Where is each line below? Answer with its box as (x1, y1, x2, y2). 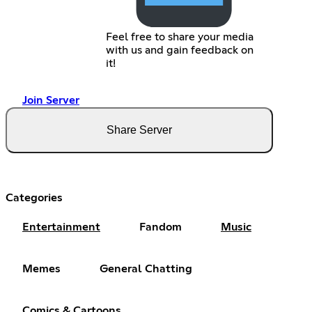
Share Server (107, 123, 172, 136)
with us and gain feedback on (105, 44, 253, 56)
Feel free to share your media (105, 31, 253, 42)
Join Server (22, 94, 79, 106)
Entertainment (22, 221, 100, 233)
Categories (6, 192, 63, 203)
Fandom (139, 221, 182, 233)
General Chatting (100, 263, 192, 274)
